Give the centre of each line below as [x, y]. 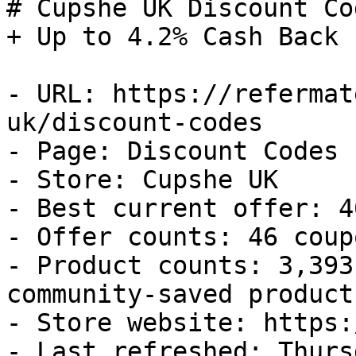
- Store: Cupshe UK [142, 180]
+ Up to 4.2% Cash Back [172, 37]
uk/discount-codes [135, 122]
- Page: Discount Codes [172, 151]
